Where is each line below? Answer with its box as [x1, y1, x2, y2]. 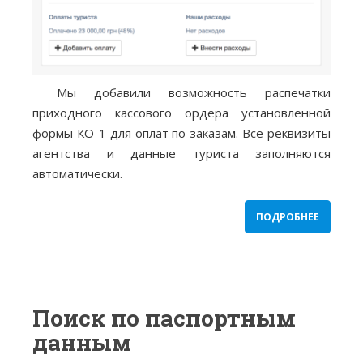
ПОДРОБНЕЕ [256, 209, 319, 224]
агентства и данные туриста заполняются [32, 144, 331, 161]
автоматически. [32, 164, 122, 181]
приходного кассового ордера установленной [32, 104, 331, 121]
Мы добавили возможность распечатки [57, 83, 331, 100]
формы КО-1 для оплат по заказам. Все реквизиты [32, 124, 331, 141]
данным [32, 327, 131, 357]
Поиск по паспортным [32, 302, 296, 333]
